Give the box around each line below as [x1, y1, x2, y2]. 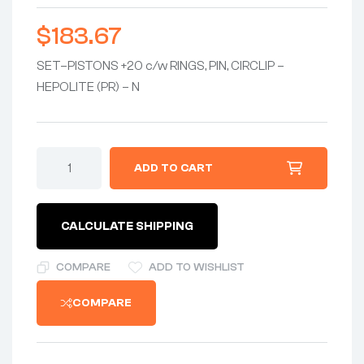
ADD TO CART [134, 162, 213, 175]
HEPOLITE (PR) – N [37, 80, 140, 95]
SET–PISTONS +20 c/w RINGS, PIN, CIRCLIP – [37, 58, 284, 74]
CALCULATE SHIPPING [61, 219, 193, 234]
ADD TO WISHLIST [149, 261, 245, 275]
